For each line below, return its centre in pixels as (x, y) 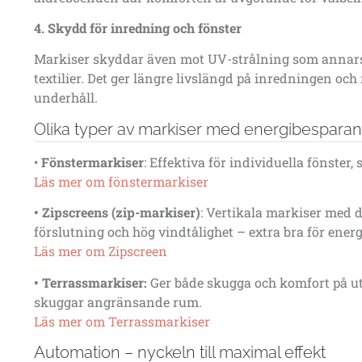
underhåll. (66, 98)
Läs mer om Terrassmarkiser (122, 321)
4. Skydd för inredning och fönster (138, 28)
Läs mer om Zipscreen (101, 251)
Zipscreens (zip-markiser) (121, 213)
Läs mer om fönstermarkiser (121, 181)
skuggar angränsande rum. (118, 301)
